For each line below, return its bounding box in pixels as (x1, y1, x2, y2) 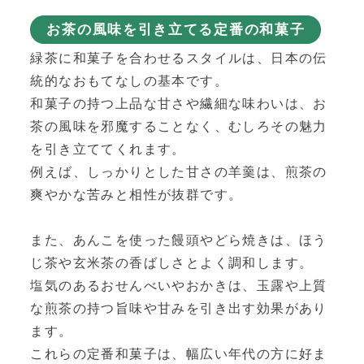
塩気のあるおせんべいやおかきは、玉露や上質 (30, 279, 327, 293)
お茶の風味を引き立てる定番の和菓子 (46, 22, 305, 38)
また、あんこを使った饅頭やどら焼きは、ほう (30, 233, 327, 248)
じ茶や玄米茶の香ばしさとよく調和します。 (30, 256, 314, 271)
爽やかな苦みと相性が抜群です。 (30, 188, 243, 202)
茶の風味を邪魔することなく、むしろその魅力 (30, 119, 327, 134)
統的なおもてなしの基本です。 (30, 74, 229, 89)
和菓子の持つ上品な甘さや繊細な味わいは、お (30, 97, 327, 111)
